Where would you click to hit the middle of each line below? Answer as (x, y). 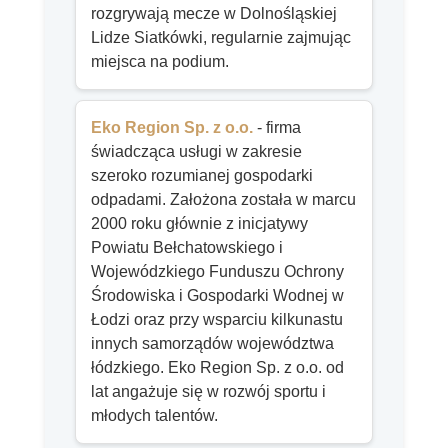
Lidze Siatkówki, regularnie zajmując (221, 37)
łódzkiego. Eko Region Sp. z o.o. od (217, 367)
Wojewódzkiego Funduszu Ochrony (217, 271)
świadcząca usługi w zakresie (196, 151)
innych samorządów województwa (212, 343)
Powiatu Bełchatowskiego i (187, 247)
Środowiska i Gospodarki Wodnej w (217, 295)
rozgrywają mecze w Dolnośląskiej (214, 13)
